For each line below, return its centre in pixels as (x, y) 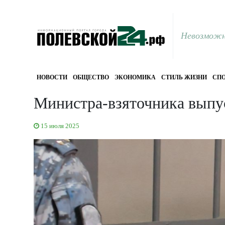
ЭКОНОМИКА (135, 78)
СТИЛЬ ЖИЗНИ (184, 78)
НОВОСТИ (52, 78)
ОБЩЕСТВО (91, 78)
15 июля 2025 (60, 126)
